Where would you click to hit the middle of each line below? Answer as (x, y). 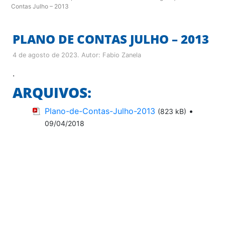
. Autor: (90, 55)
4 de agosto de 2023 (45, 55)
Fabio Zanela (122, 55)
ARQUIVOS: (52, 92)
